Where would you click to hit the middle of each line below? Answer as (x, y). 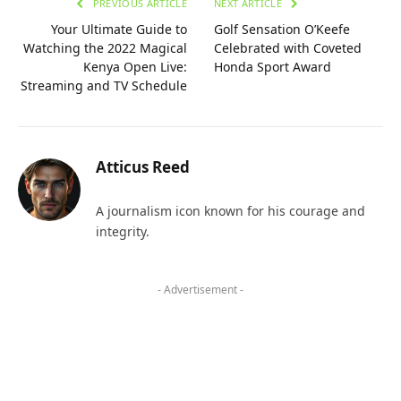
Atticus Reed (143, 167)
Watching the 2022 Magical (105, 48)
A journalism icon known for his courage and (230, 211)
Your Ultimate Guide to (119, 30)
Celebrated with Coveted (288, 48)
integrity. (123, 232)
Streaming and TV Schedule (104, 86)
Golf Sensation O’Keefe (282, 30)
